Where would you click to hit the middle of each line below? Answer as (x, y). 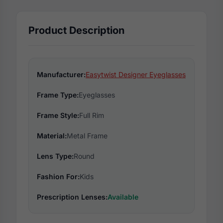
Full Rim (92, 115)
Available (123, 197)
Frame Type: (58, 95)
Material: (52, 136)
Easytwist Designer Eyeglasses (136, 75)
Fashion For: (58, 177)
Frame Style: (58, 115)
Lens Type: (55, 156)
